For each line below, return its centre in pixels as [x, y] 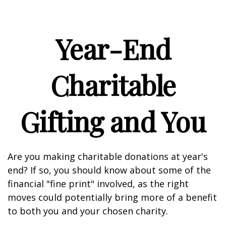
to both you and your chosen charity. [88, 211]
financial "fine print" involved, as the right [98, 184]
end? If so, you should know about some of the [109, 170]
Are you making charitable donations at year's [108, 156]
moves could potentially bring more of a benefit [112, 197]
